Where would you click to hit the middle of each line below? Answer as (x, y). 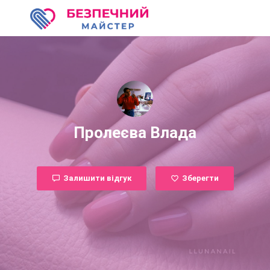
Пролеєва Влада (135, 133)
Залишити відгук (97, 178)
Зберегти (200, 178)
